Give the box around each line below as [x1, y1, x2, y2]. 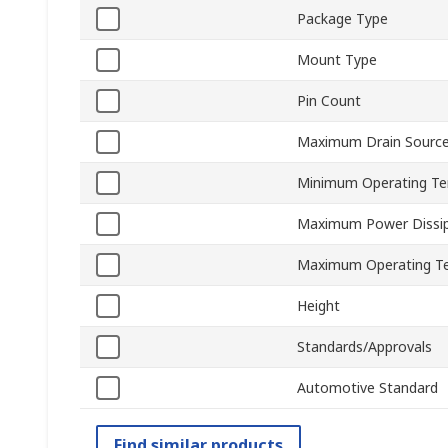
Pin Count [297, 91, 361, 111]
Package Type [297, 9, 388, 29]
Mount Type [297, 50, 377, 70]
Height [297, 296, 340, 316]
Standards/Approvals [297, 337, 432, 357]
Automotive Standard [297, 378, 438, 398]
